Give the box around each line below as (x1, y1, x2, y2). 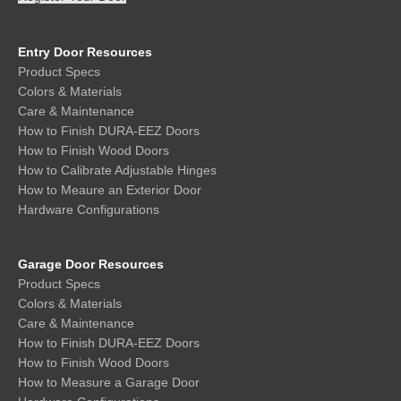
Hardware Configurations (18, 201, 159, 217)
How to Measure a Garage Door (18, 374, 200, 389)
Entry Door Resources (18, 44, 152, 59)
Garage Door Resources (18, 256, 164, 271)
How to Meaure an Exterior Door (18, 182, 201, 197)
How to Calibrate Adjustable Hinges (18, 162, 217, 177)
